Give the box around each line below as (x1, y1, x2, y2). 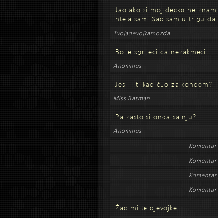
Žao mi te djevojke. (115, 203, 179, 212)
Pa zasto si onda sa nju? (115, 112, 196, 121)
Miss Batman (113, 94, 150, 102)
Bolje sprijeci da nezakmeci (115, 47, 206, 56)
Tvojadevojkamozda (113, 29, 170, 36)
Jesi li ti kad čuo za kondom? (115, 79, 212, 89)
